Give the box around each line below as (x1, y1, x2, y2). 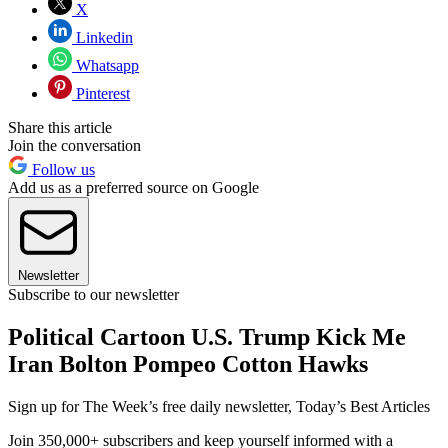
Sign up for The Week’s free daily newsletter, (8, 397, 296, 415)
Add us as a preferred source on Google (8, 179, 259, 197)
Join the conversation (8, 137, 141, 155)
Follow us (28, 161, 95, 179)
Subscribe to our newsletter (8, 286, 179, 304)
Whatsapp (72, 57, 139, 75)
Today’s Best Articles (296, 397, 430, 415)
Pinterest (72, 85, 130, 103)
